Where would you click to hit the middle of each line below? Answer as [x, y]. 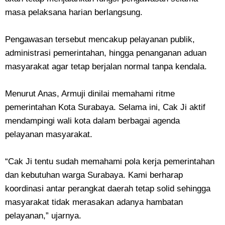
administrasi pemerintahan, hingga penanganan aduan [106, 53]
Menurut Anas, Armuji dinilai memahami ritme [90, 94]
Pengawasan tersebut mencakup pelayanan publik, [100, 39]
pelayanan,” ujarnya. [43, 216]
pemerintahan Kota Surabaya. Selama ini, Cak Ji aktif [105, 107]
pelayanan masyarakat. [49, 134]
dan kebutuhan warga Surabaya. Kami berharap [94, 175]
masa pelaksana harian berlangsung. [74, 12]
